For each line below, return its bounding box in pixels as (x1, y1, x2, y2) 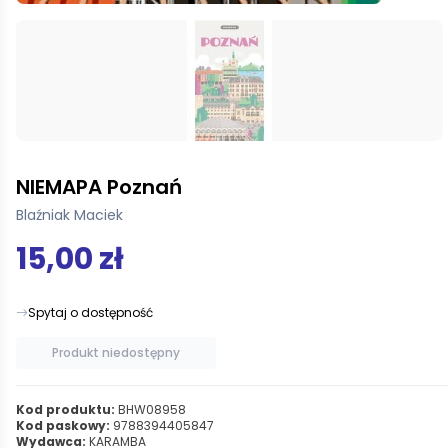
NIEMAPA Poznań (16, 173, 182, 201)
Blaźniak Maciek (16, 205, 123, 225)
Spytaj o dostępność (28, 304, 153, 321)
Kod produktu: (16, 401, 115, 418)
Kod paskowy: (16, 417, 110, 434)
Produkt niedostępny (52, 344, 180, 361)
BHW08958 (115, 401, 186, 418)
